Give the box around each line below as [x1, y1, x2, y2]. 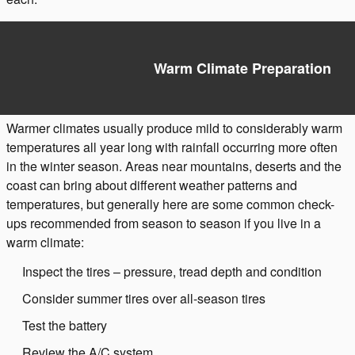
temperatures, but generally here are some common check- [6, 195, 334, 213]
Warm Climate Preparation [154, 58, 331, 78]
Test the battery [22, 316, 107, 334]
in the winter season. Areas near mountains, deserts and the [6, 157, 342, 175]
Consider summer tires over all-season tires [22, 289, 265, 307]
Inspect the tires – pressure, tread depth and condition [22, 262, 322, 281]
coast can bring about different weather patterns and [6, 176, 297, 194]
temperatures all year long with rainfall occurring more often [6, 138, 338, 156]
